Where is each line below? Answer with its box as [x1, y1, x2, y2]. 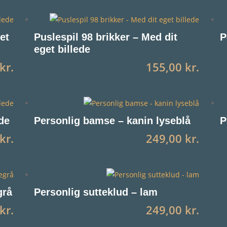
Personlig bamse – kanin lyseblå [34, 115, 191, 126]
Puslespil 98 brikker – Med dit [34, 31, 178, 43]
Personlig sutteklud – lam [34, 186, 158, 198]
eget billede [34, 43, 91, 55]
